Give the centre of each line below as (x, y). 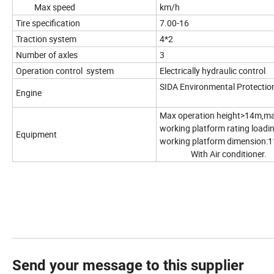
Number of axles (47, 55)
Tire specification (48, 23)
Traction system (46, 39)
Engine (29, 93)
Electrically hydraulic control (213, 71)
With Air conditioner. (213, 154)
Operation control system (65, 71)
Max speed (46, 7)
